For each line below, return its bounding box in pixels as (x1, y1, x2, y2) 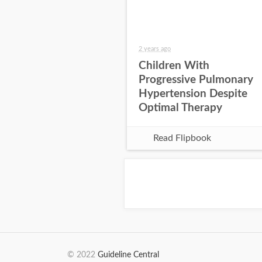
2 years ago (139, 45, 171, 52)
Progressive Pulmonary (139, 74, 253, 85)
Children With (139, 60, 209, 71)
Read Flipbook (153, 133, 211, 143)
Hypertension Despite (139, 88, 247, 99)
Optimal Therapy (139, 102, 222, 113)
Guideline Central (98, 251, 159, 259)
